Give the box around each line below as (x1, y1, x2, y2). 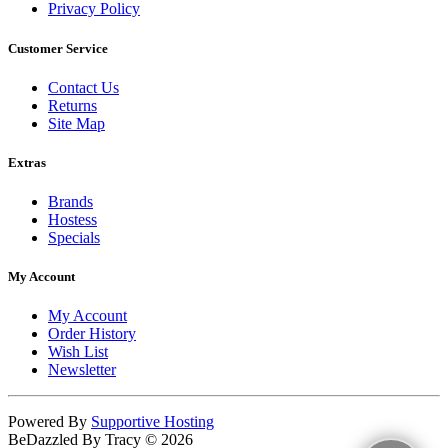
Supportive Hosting (91, 413, 214, 431)
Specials (48, 229, 100, 247)
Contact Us (48, 78, 119, 96)
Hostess (48, 211, 97, 229)
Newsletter (48, 361, 116, 379)
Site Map (48, 114, 105, 132)
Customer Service (8, 40, 108, 56)
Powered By (8, 413, 91, 431)
